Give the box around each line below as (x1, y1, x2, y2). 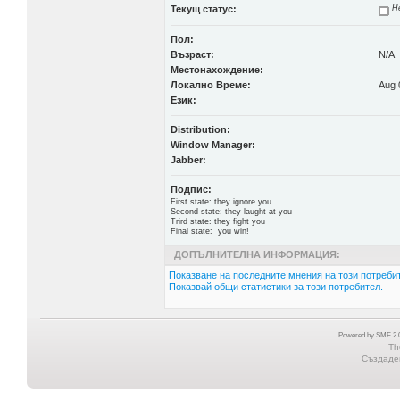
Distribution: (170, 124, 230, 135)
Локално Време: (170, 79, 251, 90)
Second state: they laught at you (170, 207, 292, 216)
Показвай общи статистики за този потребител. (168, 281, 383, 292)
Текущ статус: (170, 4, 237, 14)
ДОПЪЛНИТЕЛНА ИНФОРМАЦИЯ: (173, 249, 340, 260)
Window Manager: (170, 139, 255, 150)
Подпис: (170, 184, 212, 195)
